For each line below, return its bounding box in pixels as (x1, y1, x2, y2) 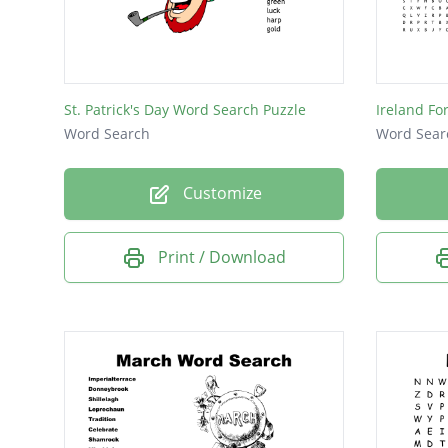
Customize (178, 182, 262, 205)
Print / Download (158, 245, 286, 268)
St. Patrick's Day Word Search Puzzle (64, 100, 306, 120)
